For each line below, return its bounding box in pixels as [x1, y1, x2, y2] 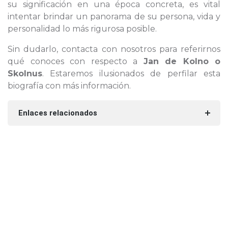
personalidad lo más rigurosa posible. [8, 24, 157, 34]
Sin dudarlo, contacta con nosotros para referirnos [8, 44, 220, 54]
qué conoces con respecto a [8, 56, 144, 66]
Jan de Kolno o [143, 56, 220, 66]
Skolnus [8, 69, 42, 78]
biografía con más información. [8, 81, 131, 91]
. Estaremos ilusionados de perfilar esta [42, 69, 220, 78]
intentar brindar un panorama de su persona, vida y [8, 12, 220, 21]
